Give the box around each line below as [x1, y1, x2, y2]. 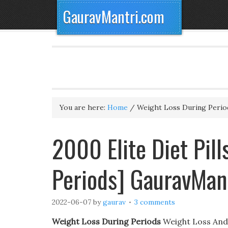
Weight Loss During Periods [52, 216, 161, 226]
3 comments [134, 197, 175, 207]
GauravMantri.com [63, 5, 164, 28]
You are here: [60, 103, 107, 112]
